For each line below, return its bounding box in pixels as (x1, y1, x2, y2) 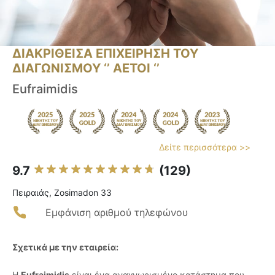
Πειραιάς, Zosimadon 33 (12, 187, 112, 198)
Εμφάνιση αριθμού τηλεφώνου (45, 206, 188, 219)
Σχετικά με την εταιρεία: (12, 242, 118, 253)
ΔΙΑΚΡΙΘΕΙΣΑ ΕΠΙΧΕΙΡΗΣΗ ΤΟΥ (12, 46, 198, 61)
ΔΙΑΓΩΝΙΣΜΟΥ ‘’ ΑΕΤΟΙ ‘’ (12, 61, 160, 76)
